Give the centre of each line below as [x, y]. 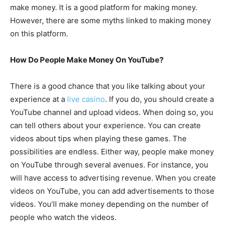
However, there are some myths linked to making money [110, 20]
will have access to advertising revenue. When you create [113, 178]
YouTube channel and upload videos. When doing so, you [112, 112]
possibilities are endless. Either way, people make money [112, 151]
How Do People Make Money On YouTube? [87, 60]
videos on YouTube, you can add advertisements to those [112, 191]
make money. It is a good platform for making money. [104, 7]
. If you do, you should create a [159, 99]
